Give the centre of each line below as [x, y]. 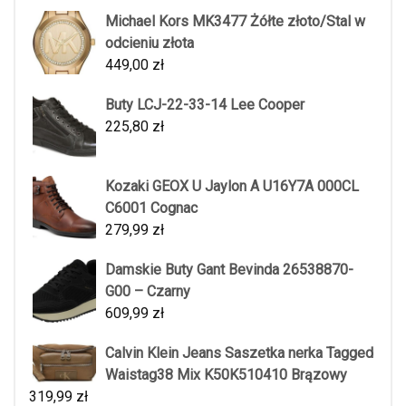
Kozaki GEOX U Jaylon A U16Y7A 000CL [232, 187]
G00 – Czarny [148, 292]
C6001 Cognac [151, 208]
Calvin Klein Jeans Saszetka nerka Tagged [239, 353]
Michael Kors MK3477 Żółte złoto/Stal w [235, 22]
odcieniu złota [150, 43]
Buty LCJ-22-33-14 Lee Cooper [205, 105]
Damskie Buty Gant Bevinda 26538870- [229, 270]
